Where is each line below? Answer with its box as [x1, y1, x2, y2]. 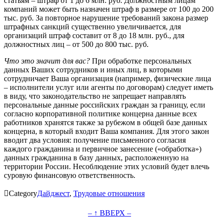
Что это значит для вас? [4, 56, 90, 65]
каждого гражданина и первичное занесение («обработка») [4, 144, 201, 153]
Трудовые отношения [73, 189, 145, 197]
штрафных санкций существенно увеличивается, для [4, 22, 181, 31]
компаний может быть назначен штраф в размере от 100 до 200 [4, 4, 214, 13]
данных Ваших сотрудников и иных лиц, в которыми [4, 65, 182, 74]
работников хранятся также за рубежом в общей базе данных [4, 118, 207, 127]
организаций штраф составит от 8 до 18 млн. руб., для [4, 31, 184, 40]
